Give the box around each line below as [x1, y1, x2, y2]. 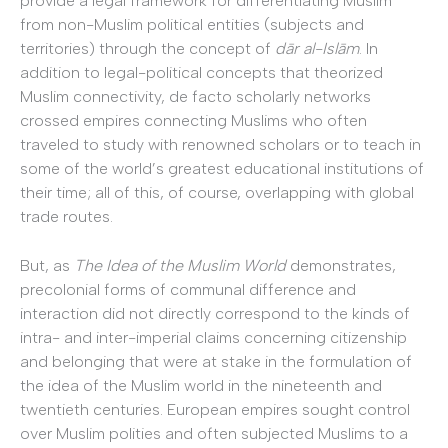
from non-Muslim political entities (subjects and [20, 14, 364, 34]
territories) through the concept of [20, 38, 275, 58]
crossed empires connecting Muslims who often [20, 110, 367, 130]
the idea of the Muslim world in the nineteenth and [20, 376, 382, 396]
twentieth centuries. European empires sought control [20, 400, 410, 420]
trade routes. [20, 206, 113, 226]
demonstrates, [290, 256, 396, 276]
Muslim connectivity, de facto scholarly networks [20, 86, 371, 106]
